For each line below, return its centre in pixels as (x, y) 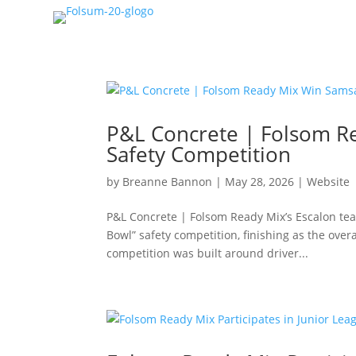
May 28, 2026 (260, 182)
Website (329, 182)
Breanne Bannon (168, 182)
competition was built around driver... (208, 253)
